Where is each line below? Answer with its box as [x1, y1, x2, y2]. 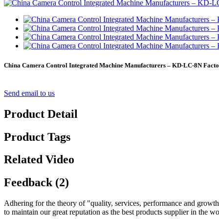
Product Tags [4, 130, 70, 143]
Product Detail [4, 107, 78, 120]
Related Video [4, 153, 74, 166]
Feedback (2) [4, 176, 69, 189]
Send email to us [4, 88, 55, 97]
